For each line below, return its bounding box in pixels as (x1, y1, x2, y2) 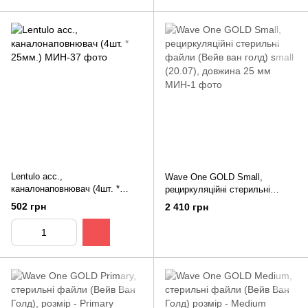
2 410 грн (165, 201, 208, 212)
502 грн (11, 200, 46, 212)
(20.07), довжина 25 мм (165, 209, 261, 220)
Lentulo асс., (11, 171, 63, 182)
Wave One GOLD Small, (165, 172, 263, 183)
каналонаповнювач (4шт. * (11, 184, 120, 195)
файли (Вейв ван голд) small (165, 197, 285, 208)
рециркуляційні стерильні (165, 184, 270, 195)
